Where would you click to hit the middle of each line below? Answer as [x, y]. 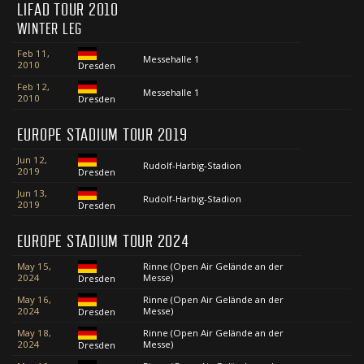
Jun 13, [32, 193]
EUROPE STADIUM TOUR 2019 [102, 135]
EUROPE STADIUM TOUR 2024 [103, 242]
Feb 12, [33, 87]
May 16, [34, 300]
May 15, [34, 266]
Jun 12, [32, 160]
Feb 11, [33, 54]
